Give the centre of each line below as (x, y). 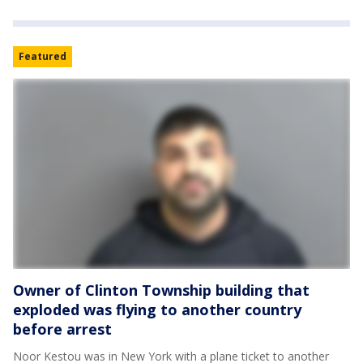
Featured (43, 57)
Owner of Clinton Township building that (161, 290)
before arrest (62, 329)
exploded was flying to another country (157, 310)
